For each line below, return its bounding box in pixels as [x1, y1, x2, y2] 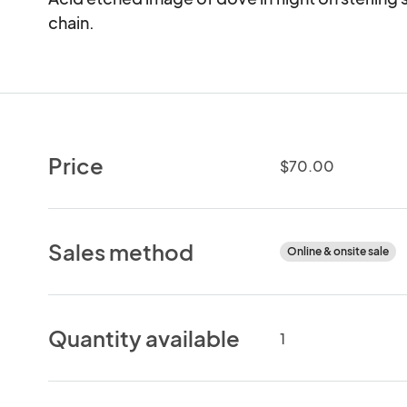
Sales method [48, 237, 194, 265]
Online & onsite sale [286, 243, 389, 258]
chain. [48, 11, 95, 33]
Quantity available [48, 323, 241, 352]
